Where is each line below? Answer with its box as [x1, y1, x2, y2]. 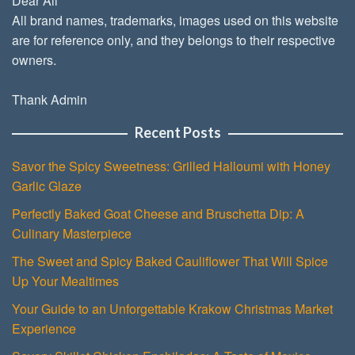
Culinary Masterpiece [12, 223, 132, 242]
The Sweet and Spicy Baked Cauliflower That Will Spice [12, 251, 328, 270]
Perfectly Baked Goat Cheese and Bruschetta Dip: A [12, 204, 304, 223]
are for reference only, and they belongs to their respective [12, 30, 335, 49]
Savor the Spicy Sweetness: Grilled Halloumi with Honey [12, 156, 330, 175]
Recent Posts [134, 123, 221, 141]
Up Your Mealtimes [12, 271, 119, 290]
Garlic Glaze [12, 176, 82, 195]
